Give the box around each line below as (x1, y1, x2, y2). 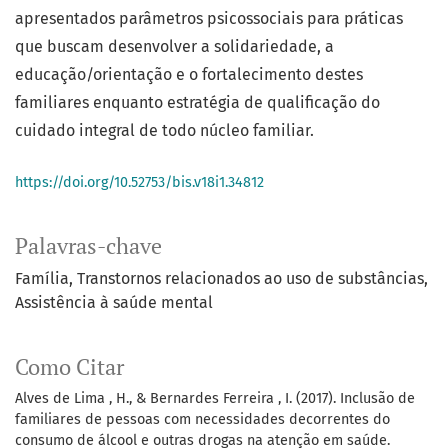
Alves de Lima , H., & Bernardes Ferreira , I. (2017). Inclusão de (15, 390, 415, 408)
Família (15, 269, 69, 289)
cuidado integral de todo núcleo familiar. (15, 121, 318, 141)
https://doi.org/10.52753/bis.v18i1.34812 (15, 174, 264, 192)
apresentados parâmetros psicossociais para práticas (15, 9, 403, 29)
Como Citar (15, 353, 124, 382)
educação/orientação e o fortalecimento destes (15, 65, 363, 85)
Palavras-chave (15, 232, 162, 261)
